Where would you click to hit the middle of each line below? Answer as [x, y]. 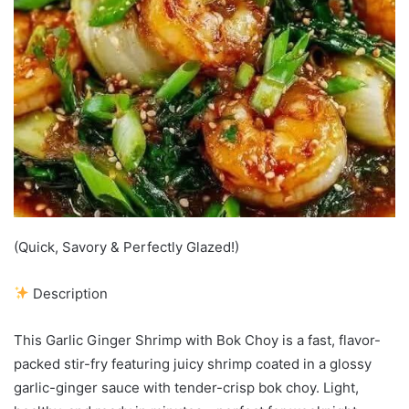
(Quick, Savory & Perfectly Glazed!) [126, 246]
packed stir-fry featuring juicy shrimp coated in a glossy [193, 363]
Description [69, 293]
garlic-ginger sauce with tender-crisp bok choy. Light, [186, 387]
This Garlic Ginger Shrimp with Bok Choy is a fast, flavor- [197, 340]
